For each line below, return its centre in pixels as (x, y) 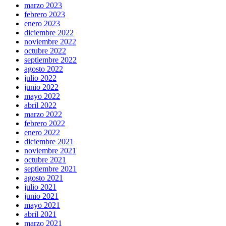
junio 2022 (41, 87)
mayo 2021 (42, 205)
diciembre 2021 (49, 142)
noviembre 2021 (50, 151)
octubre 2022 (45, 51)
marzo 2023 (43, 6)
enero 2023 (42, 24)
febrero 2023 (45, 15)
